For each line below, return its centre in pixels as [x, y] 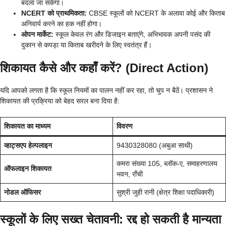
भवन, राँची [130, 174]
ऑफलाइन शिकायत [28, 168]
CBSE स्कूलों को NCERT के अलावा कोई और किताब [156, 13]
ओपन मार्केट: [37, 34]
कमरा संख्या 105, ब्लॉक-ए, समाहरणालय [167, 163]
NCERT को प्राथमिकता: [54, 13]
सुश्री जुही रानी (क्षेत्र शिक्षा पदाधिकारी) [165, 192]
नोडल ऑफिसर [22, 192]
